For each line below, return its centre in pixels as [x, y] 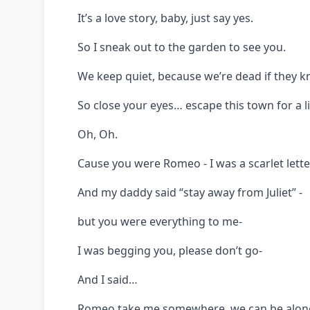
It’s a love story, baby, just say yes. [165, 18]
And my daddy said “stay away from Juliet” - [190, 192]
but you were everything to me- [160, 221]
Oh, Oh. [98, 134]
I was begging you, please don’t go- [170, 250]
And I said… [108, 279]
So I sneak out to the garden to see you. [182, 47]
